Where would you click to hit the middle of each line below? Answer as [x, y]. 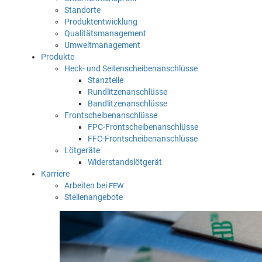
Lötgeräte [82, 150]
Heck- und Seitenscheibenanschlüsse [131, 68]
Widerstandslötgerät [125, 162]
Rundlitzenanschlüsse [127, 92]
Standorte [82, 10]
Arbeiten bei [87, 185]
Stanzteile [106, 80]
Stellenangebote [94, 197]
